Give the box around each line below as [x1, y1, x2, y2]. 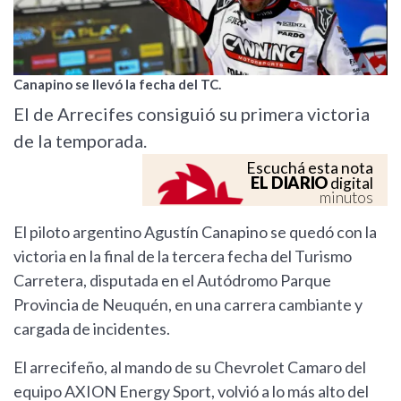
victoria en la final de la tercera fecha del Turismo [13, 246, 352, 267]
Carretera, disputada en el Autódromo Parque [13, 270, 331, 291]
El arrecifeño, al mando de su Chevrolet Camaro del [13, 357, 366, 378]
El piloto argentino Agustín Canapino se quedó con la [13, 222, 377, 243]
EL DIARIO [251, 173, 328, 193]
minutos [320, 188, 373, 208]
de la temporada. [13, 130, 147, 152]
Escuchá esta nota [246, 158, 373, 178]
